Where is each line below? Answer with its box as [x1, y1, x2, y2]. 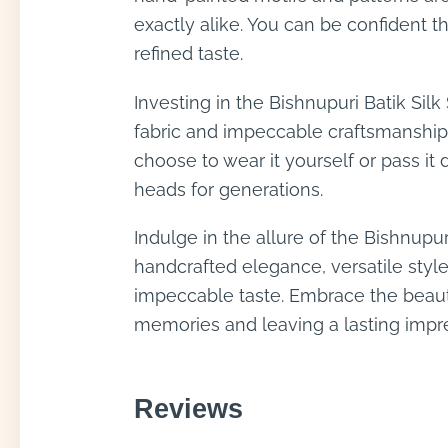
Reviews [134, 394, 244, 425]
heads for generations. [134, 178, 324, 200]
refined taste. [134, 43, 244, 65]
